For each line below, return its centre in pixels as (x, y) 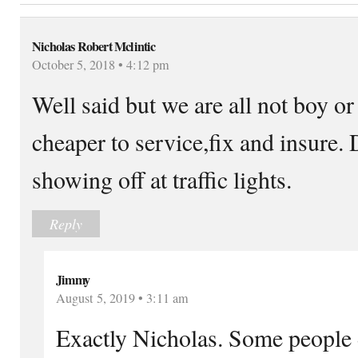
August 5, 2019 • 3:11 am (122, 298)
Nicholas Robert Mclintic (94, 46)
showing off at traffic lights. (162, 179)
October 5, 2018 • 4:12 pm (101, 64)
